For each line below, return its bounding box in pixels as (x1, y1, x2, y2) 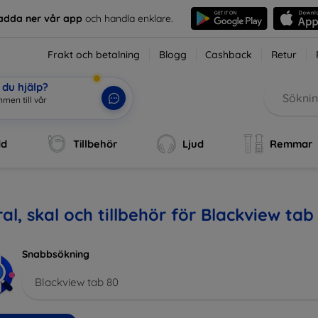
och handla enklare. (82, 11, 174, 25)
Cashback (205, 48, 253, 61)
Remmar (270, 137, 313, 150)
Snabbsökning (22, 248, 89, 261)
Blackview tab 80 (35, 275, 119, 289)
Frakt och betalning (48, 48, 141, 61)
